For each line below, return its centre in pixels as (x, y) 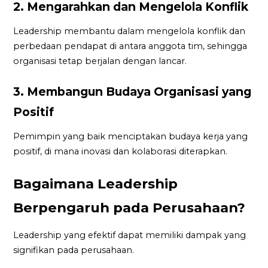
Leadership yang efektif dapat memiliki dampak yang (130, 235)
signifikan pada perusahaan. (75, 250)
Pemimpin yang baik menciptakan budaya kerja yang (131, 136)
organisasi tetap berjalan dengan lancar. (101, 61)
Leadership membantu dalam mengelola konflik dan (130, 31)
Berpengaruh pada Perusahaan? (131, 208)
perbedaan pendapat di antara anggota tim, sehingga (130, 46)
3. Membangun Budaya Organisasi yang (133, 92)
